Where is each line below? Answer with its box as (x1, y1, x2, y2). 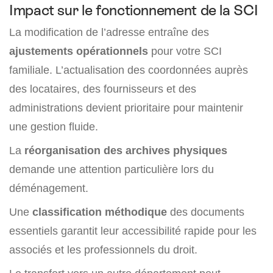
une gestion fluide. (9, 120, 98, 133)
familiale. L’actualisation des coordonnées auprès (9, 63, 248, 76)
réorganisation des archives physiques (21, 144, 227, 157)
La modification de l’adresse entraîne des (9, 26, 209, 38)
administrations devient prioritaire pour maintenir (9, 101, 243, 114)
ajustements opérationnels (9, 44, 148, 57)
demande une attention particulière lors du (9, 163, 214, 175)
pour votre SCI (148, 44, 222, 57)
